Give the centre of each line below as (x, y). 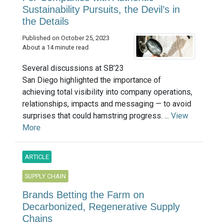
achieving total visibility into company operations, (107, 92)
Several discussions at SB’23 (73, 68)
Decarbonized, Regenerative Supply (101, 206)
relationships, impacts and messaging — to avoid (107, 104)
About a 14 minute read (55, 48)
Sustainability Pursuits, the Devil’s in (101, 10)
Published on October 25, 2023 (66, 38)
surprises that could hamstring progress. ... (97, 115)
